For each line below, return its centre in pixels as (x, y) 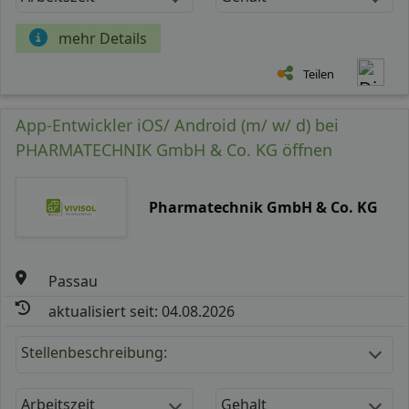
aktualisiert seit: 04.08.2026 (142, 311)
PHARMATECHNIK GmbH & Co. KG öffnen (174, 149)
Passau (73, 281)
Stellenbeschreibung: (94, 352)
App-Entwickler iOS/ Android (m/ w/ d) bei (177, 125)
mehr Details (103, 38)
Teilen (319, 73)
